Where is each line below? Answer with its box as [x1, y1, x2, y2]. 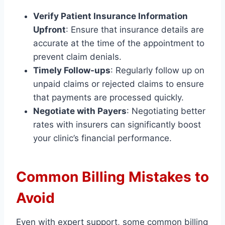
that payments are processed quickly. [33, 92, 184, 103]
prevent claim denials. [33, 52, 122, 62]
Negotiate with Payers [33, 106, 127, 117]
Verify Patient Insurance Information [33, 11, 188, 22]
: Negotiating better [127, 106, 205, 117]
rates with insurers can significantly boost [33, 120, 201, 130]
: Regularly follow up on [110, 65, 204, 76]
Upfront [33, 25, 66, 35]
